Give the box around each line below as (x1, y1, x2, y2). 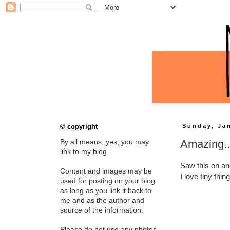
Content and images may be (60, 167, 152, 175)
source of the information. (60, 206, 143, 214)
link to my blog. (60, 147, 109, 156)
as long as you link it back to (60, 186, 151, 195)
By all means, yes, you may (60, 138, 149, 146)
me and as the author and (60, 196, 144, 204)
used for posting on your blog (60, 177, 155, 185)
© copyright (60, 123, 98, 130)
